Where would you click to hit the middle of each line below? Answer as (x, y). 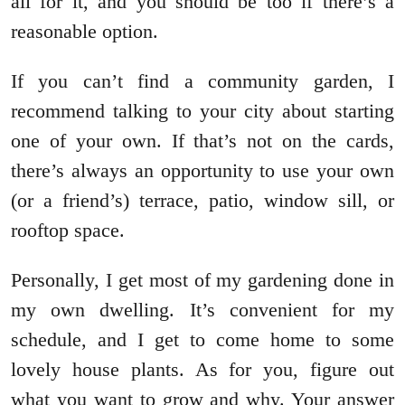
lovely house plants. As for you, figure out (202, 369)
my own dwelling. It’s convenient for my (202, 309)
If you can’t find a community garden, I (202, 80)
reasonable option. (85, 31)
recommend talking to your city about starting (202, 110)
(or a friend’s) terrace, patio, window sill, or (202, 200)
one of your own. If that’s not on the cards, (202, 140)
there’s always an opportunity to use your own (202, 170)
